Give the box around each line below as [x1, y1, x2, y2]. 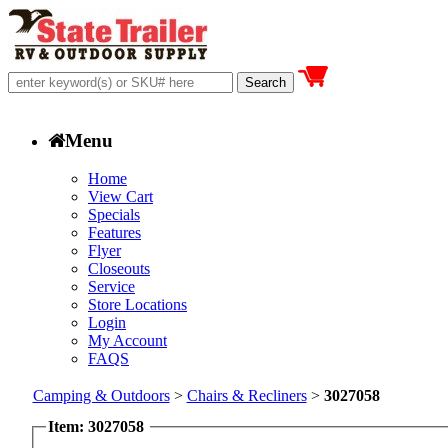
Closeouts [88, 260, 150, 278]
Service [88, 278, 135, 296]
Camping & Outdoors [32, 387, 170, 404]
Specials [88, 206, 140, 224]
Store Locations [88, 296, 187, 314]
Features [88, 224, 141, 242]
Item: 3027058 [47, 418, 144, 435]
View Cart [88, 188, 153, 206]
